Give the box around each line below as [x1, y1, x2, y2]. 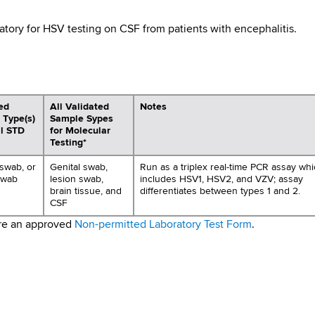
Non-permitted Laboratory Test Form [75, 219, 252, 231]
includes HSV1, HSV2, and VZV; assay [140, 174, 303, 184]
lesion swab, [50, 174, 103, 184]
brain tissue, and [50, 186, 122, 196]
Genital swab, [50, 162, 108, 172]
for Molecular [50, 125, 110, 136]
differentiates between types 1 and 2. [140, 186, 300, 196]
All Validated [50, 101, 109, 112]
